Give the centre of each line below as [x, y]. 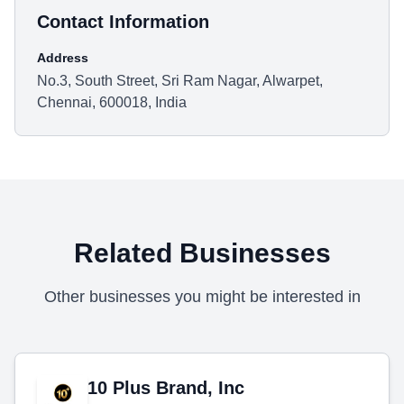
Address [63, 58]
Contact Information [123, 22]
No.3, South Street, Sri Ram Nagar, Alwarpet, [180, 81]
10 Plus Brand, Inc [166, 388]
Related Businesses [202, 253]
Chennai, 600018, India [112, 102]
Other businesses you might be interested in [202, 297]
